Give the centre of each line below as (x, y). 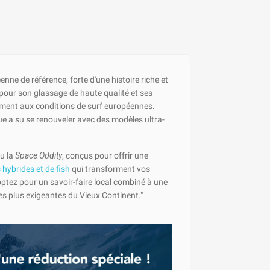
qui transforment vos (110, 168)
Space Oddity (38, 155)
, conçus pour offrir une (105, 155)
